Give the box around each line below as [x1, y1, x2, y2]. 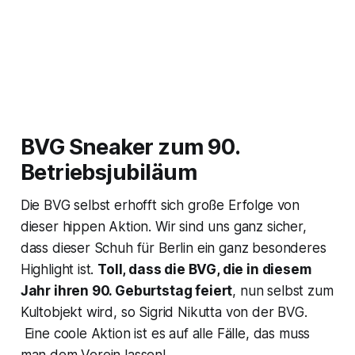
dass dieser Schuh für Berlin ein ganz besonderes [20, 239, 326, 256]
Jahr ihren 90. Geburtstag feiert [20, 282, 233, 299]
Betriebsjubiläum [20, 158, 197, 185]
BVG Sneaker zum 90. [20, 133, 240, 160]
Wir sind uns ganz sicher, [155, 218, 307, 235]
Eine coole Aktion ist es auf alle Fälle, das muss [20, 325, 311, 342]
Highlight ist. [20, 261, 98, 277]
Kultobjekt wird [20, 303, 114, 320]
